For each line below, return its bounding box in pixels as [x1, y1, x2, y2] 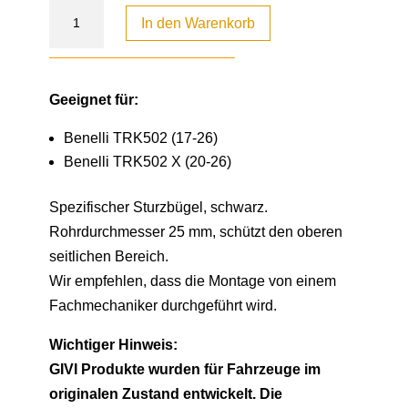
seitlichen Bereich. [48, 248, 168, 264]
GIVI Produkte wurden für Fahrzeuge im [48, 361, 321, 377]
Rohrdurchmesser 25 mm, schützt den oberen [48, 223, 342, 240]
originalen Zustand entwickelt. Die [48, 385, 282, 402]
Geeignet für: [48, 91, 138, 107]
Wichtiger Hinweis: [48, 336, 178, 352]
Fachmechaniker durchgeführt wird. [48, 297, 277, 313]
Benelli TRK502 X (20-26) [63, 153, 231, 169]
